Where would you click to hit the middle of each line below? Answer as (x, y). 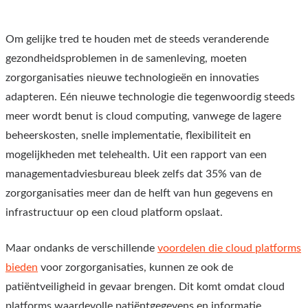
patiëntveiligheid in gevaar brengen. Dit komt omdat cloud (145, 286)
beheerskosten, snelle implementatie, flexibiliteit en (128, 135)
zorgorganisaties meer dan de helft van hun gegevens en (139, 193)
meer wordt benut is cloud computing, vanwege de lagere (143, 116)
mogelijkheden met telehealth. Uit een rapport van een (136, 154)
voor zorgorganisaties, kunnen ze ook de (135, 267)
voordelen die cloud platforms (229, 248)
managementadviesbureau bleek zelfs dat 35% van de (133, 174)
